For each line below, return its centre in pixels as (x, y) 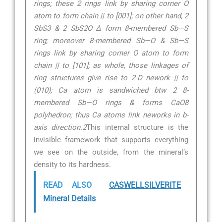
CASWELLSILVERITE (145, 185)
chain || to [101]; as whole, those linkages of (111, 65)
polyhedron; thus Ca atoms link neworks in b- (111, 115)
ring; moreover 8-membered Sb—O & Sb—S (111, 40)
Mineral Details (69, 198)
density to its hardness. (72, 164)
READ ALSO (67, 185)
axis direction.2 (60, 127)
